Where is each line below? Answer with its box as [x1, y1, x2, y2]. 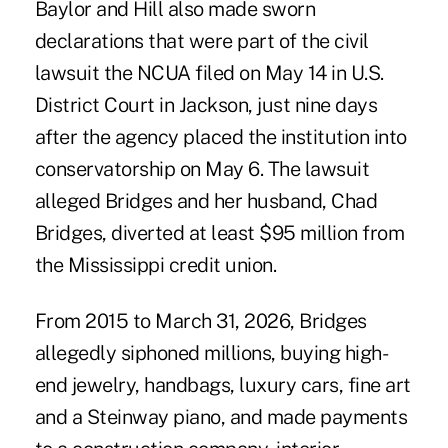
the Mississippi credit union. [34, 253, 277, 278]
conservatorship [34, 157, 176, 182]
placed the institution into [183, 125, 407, 150]
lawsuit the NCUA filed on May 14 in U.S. [34, 61, 384, 86]
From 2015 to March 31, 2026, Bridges [34, 309, 367, 334]
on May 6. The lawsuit [175, 157, 370, 182]
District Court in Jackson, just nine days [34, 93, 378, 118]
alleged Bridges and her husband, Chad [34, 189, 378, 214]
